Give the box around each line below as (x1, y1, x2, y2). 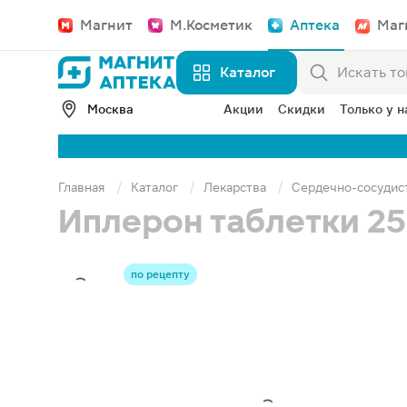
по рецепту (131, 268, 190, 281)
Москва (87, 102, 134, 116)
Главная (58, 180, 105, 194)
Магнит (80, 16, 133, 34)
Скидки (278, 102, 325, 116)
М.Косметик (170, 16, 253, 34)
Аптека (290, 16, 340, 34)
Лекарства (203, 180, 266, 194)
